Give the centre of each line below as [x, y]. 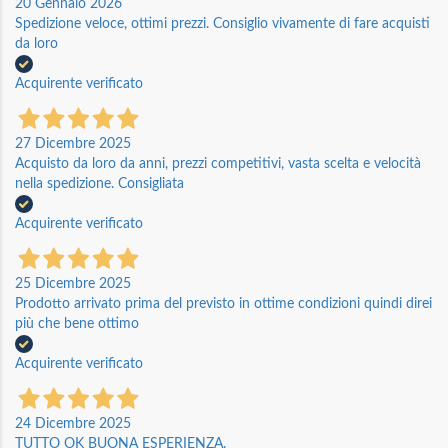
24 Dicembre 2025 [73, 423]
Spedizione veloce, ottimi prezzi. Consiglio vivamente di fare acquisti [222, 23]
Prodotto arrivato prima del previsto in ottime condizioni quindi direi [223, 303]
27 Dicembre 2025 [73, 143]
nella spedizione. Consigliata [99, 183]
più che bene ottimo [77, 323]
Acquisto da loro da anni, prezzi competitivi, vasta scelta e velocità [218, 163]
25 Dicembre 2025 [73, 283]
